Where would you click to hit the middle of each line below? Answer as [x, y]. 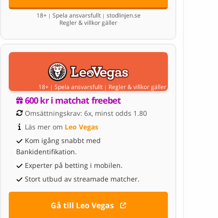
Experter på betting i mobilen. [74, 165]
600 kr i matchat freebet [73, 100]
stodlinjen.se [123, 15]
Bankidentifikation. [46, 151]
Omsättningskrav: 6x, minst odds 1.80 [86, 113]
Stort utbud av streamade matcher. [82, 179]
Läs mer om [45, 127]
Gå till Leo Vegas [82, 206]
